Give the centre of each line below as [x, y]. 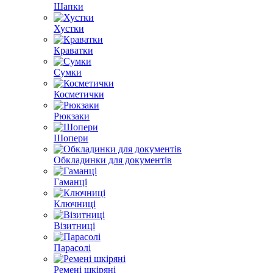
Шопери [71, 138]
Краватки [73, 50]
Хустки [69, 28]
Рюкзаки [72, 116]
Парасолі [72, 248]
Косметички [79, 94]
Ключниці [75, 204]
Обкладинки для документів [113, 160]
